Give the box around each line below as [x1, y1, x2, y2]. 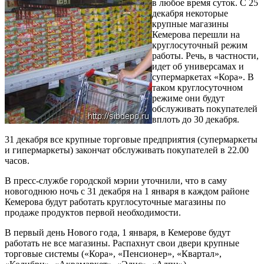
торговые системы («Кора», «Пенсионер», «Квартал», [5, 248, 222, 259]
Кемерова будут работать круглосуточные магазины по [5, 196, 226, 207]
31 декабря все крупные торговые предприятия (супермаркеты [5, 134, 258, 144]
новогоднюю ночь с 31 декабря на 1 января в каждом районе [5, 186, 249, 196]
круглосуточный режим [152, 39, 247, 50]
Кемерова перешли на [152, 29, 240, 39]
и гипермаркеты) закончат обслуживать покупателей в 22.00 [5, 144, 249, 155]
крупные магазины [152, 18, 229, 29]
